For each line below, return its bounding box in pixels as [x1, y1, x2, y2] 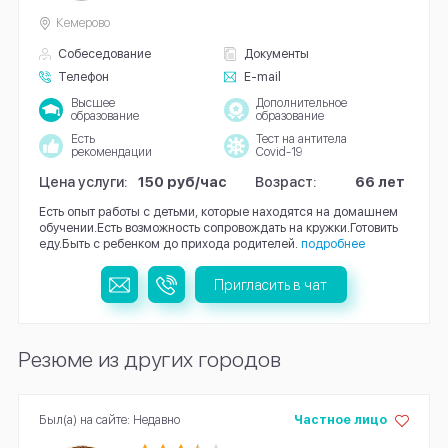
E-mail [243, 68, 281, 84]
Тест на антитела [255, 131, 347, 146]
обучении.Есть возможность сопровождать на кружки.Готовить [38, 220, 398, 236]
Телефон [58, 68, 110, 84]
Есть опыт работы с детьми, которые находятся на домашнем [38, 204, 398, 220]
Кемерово [56, 15, 111, 31]
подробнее [300, 236, 365, 252]
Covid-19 [255, 144, 302, 159]
